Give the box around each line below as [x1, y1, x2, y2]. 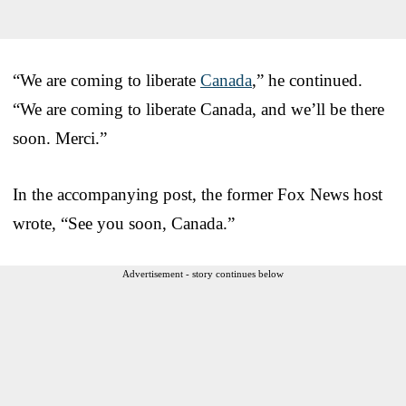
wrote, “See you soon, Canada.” [13, 213, 235, 233]
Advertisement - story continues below [122, 267, 284, 279]
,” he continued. [252, 70, 362, 90]
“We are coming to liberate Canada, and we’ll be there [13, 99, 384, 119]
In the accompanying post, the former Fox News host [13, 184, 382, 204]
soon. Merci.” [13, 128, 107, 148]
